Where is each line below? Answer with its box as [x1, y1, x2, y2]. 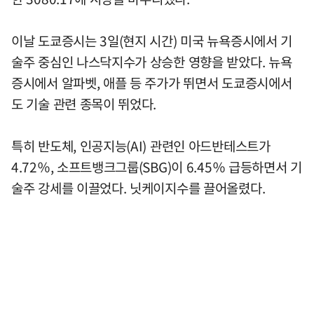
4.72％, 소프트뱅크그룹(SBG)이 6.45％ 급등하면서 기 [11, 156, 302, 177]
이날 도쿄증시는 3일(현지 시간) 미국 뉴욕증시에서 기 [11, 30, 293, 50]
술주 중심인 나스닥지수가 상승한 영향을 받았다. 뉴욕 [11, 51, 292, 71]
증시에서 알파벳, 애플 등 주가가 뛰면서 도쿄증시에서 [11, 72, 292, 93]
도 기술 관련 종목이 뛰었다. [11, 93, 157, 114]
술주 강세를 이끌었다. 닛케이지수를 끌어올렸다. [11, 177, 266, 198]
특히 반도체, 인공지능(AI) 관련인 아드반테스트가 [11, 135, 271, 156]
